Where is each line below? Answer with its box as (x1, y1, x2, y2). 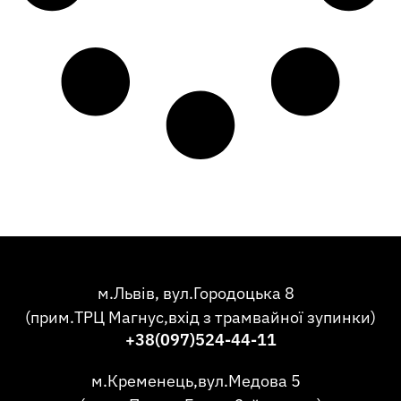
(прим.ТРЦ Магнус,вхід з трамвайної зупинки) (25, 307, 376, 328)
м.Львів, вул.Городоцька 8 (97, 283, 304, 303)
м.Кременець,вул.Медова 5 (90, 371, 311, 391)
